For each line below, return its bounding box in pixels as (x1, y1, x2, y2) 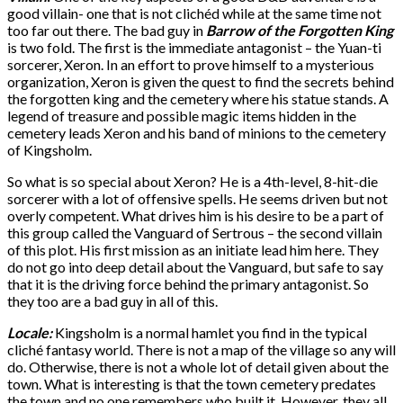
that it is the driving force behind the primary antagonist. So (7, 274, 369, 292)
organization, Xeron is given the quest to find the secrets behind (7, 72, 394, 90)
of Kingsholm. (7, 140, 92, 158)
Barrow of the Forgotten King (206, 21, 393, 39)
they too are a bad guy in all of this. (7, 291, 218, 309)
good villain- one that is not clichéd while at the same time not (7, 4, 381, 22)
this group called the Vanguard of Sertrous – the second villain (7, 223, 382, 241)
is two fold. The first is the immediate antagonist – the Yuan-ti (7, 38, 381, 56)
